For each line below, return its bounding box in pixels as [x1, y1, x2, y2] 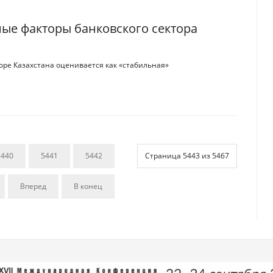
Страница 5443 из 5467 [145, 150, 230, 161]
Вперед [20, 180, 46, 191]
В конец [74, 180, 102, 191]
